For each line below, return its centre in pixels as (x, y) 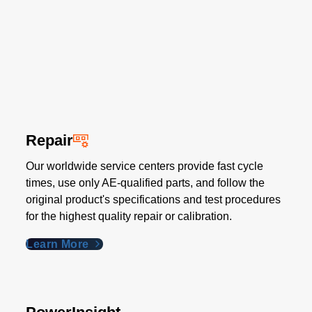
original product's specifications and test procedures (154, 200)
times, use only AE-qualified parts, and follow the (146, 183)
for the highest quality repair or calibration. (129, 216)
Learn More (59, 244)
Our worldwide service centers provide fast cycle (145, 166)
